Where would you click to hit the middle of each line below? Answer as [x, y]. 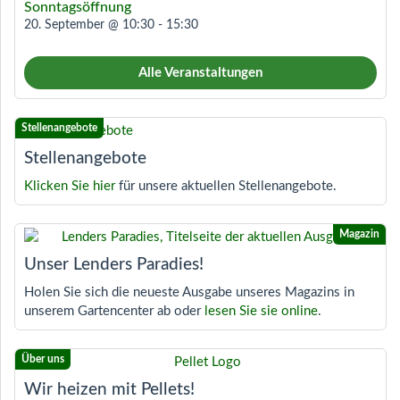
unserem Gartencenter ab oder [114, 312]
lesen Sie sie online [261, 312]
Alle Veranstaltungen [200, 73]
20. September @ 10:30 [89, 25]
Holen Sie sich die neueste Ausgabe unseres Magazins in [189, 293]
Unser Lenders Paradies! [114, 264]
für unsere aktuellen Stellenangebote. [226, 187]
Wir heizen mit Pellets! [109, 389]
